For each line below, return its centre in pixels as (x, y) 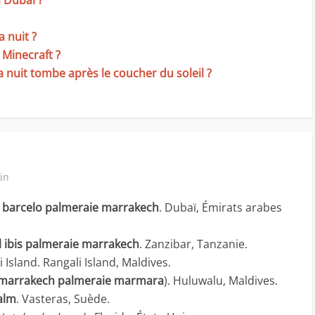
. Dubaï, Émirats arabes (220, 207)
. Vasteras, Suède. (63, 299)
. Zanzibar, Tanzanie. (193, 244)
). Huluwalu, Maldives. (221, 281)
